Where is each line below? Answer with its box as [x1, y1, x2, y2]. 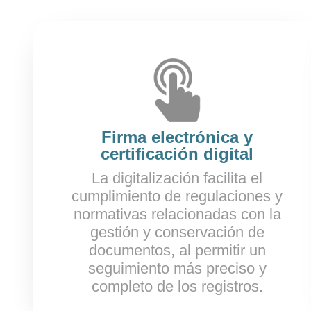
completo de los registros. [91, 278, 263, 295]
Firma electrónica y [101, 128, 253, 146]
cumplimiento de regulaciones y [72, 187, 283, 205]
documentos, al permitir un [88, 242, 266, 259]
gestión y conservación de [90, 224, 264, 241]
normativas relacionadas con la [73, 205, 281, 223]
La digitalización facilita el [92, 169, 263, 187]
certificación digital [101, 144, 254, 163]
